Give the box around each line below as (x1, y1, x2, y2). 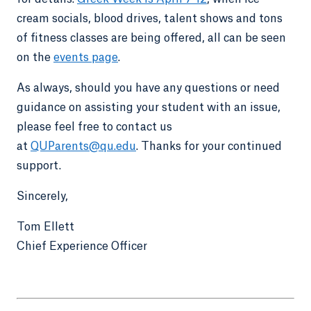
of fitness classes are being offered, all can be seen (17, 32, 286, 44)
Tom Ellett (17, 221, 74, 233)
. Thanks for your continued (136, 140, 282, 152)
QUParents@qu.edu (31, 140, 136, 152)
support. (17, 160, 64, 171)
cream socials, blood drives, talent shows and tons (17, 12, 283, 24)
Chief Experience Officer (17, 240, 147, 252)
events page (53, 51, 118, 63)
